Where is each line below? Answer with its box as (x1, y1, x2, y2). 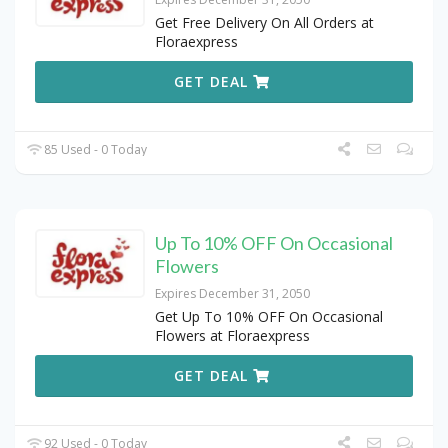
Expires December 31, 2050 (155, 285, 310, 303)
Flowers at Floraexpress (155, 326, 310, 346)
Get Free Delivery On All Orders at (155, 13, 374, 33)
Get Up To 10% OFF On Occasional (155, 307, 383, 327)
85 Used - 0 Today (41, 141, 148, 159)
